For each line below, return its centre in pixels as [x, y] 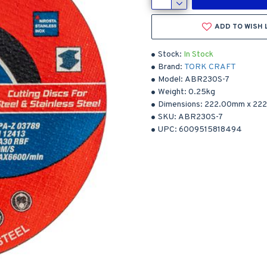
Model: [170, 80]
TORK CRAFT [210, 67]
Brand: [170, 67]
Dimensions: [180, 105]
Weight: [172, 92]
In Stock [198, 55]
